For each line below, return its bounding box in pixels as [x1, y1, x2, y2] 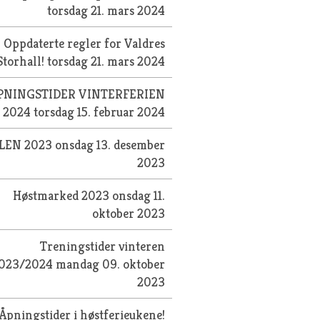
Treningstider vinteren [40, 237, 166, 254]
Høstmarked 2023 [13, 186, 113, 204]
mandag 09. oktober [56, 255, 166, 272]
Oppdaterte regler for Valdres [4, 34, 166, 51]
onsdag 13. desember [55, 136, 166, 153]
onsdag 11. [112, 186, 166, 204]
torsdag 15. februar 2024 [34, 103, 166, 120]
